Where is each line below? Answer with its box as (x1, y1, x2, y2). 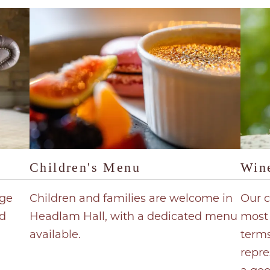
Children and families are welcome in (29, 191, 233, 205)
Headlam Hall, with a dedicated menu (29, 209, 237, 223)
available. (29, 227, 81, 241)
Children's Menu (29, 159, 140, 175)
